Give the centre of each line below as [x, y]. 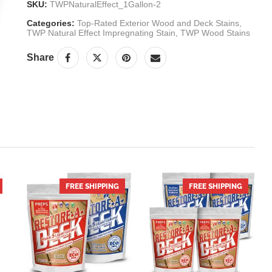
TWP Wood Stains [215, 33]
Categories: [50, 23]
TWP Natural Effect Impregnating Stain [101, 33]
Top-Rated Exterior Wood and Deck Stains [158, 23]
